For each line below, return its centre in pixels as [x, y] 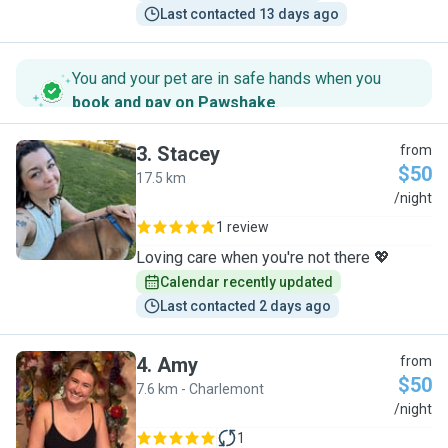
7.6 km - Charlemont [200, 389]
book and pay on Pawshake [174, 102]
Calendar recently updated [246, 282]
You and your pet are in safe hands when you [226, 78]
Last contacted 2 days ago [245, 306]
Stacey [188, 154]
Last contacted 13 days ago [249, 14]
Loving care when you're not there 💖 [263, 257]
